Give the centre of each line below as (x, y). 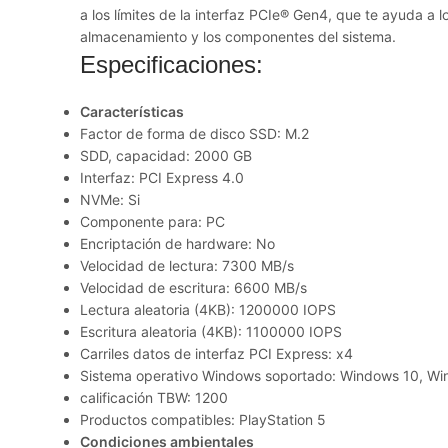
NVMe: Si (110, 199)
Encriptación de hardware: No (177, 243)
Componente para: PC (152, 221)
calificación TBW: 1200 (154, 397)
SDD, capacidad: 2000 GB (166, 155)
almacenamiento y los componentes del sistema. (238, 36)
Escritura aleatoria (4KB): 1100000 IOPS (211, 331)
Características (132, 111)
